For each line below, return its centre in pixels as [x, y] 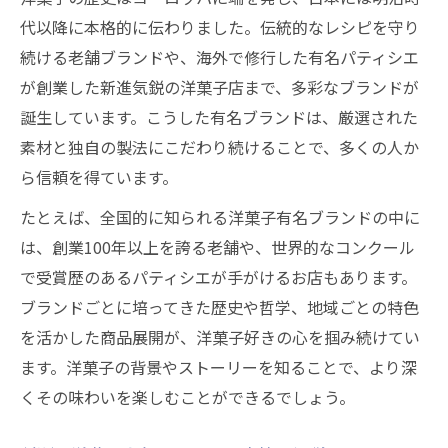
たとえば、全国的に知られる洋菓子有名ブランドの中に [220, 217]
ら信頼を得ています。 [99, 177]
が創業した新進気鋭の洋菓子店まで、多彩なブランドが [219, 87]
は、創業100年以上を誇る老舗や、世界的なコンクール [217, 247]
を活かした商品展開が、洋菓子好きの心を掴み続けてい [220, 337]
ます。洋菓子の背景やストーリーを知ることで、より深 [218, 367]
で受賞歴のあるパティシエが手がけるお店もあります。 [218, 277]
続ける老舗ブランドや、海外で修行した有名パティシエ [219, 57]
